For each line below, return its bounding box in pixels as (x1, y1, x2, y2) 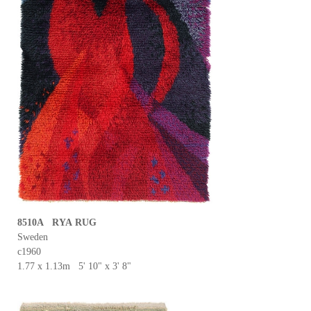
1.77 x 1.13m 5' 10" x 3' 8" (17, 261, 131, 271)
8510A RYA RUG (17, 217, 96, 228)
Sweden (17, 232, 48, 242)
